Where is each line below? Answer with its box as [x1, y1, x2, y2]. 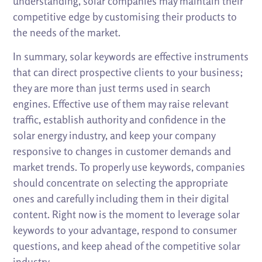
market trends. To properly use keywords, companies [13, 160, 246, 174]
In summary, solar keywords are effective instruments [13, 50, 249, 63]
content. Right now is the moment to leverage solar [13, 208, 240, 221]
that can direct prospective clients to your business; [13, 65, 244, 79]
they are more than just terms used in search [13, 81, 211, 95]
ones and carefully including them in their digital [13, 192, 230, 205]
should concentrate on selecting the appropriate [13, 176, 229, 189]
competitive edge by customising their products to [13, 10, 237, 23]
